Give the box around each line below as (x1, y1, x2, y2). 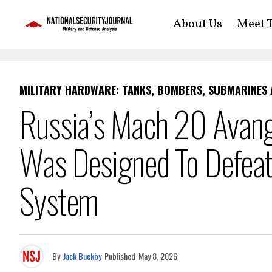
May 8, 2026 (138, 250, 177, 262)
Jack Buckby (63, 250, 101, 262)
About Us (172, 16, 222, 33)
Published (104, 250, 135, 262)
